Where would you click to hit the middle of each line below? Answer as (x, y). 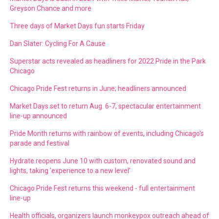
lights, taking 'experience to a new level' (70, 171)
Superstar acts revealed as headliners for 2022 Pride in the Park (108, 61)
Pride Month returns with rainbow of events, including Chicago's (107, 133)
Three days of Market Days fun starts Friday (77, 26)
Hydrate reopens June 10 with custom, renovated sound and (103, 161)
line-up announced (38, 116)
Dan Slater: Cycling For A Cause (58, 44)
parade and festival (40, 143)
